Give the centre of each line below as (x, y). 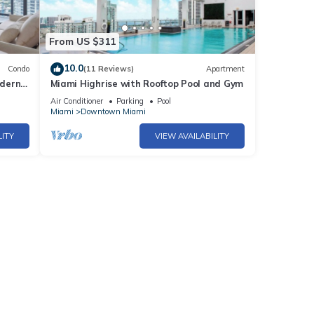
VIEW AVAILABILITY (192, 136)
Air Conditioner (76, 101)
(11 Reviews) (108, 69)
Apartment (225, 69)
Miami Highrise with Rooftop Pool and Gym (147, 83)
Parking (130, 101)
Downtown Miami (113, 111)
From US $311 (82, 42)
